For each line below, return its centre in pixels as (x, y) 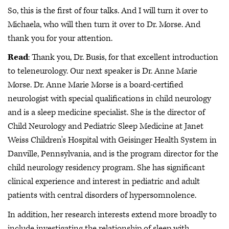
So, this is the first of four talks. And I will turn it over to (108, 10)
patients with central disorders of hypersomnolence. (102, 196)
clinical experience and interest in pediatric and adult (104, 182)
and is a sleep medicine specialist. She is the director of (106, 113)
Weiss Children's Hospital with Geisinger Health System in (112, 140)
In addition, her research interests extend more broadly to (112, 214)
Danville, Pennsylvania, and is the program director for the (113, 154)
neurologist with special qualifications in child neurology (109, 99)
